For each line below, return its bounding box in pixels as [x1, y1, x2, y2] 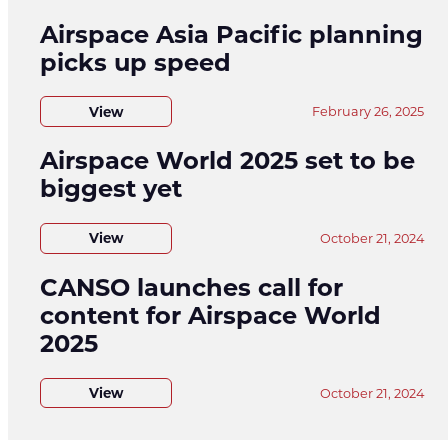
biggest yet [40, 174, 182, 204]
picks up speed [40, 47, 231, 77]
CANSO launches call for [40, 272, 343, 302]
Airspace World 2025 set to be [40, 146, 415, 176]
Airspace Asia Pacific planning [40, 19, 423, 49]
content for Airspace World [40, 300, 381, 330]
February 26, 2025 [312, 104, 424, 120]
